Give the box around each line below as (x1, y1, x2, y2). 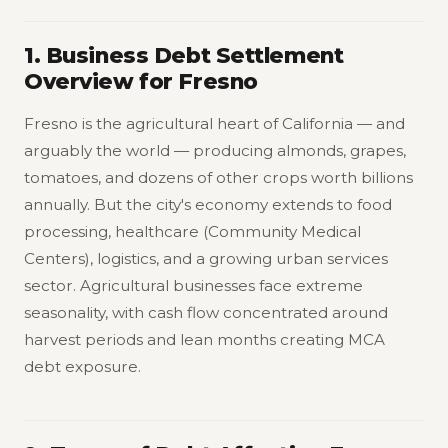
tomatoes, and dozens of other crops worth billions (24, 167, 413, 187)
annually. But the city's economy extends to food (24, 194, 392, 214)
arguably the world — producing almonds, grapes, (24, 140, 406, 160)
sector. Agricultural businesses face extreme (24, 275, 363, 295)
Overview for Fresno (24, 67, 258, 94)
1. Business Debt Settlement (24, 41, 344, 68)
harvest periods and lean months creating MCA (24, 329, 385, 349)
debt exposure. (24, 356, 141, 376)
